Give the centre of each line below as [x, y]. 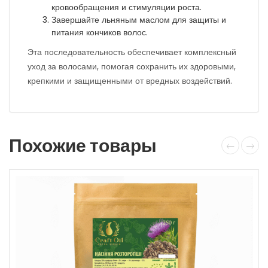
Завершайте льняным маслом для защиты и [139, 20]
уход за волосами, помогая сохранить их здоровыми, [132, 66]
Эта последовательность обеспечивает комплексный [132, 52]
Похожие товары [83, 146]
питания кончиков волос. [100, 32]
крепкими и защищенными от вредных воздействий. [130, 81]
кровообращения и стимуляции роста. [127, 7]
